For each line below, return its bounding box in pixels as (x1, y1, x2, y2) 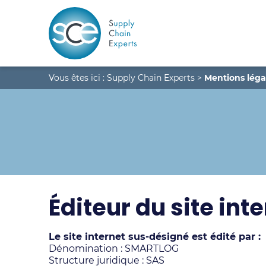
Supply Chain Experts (107, 72, 195, 83)
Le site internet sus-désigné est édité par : (49, 231, 261, 242)
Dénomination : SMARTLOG (49, 243, 179, 254)
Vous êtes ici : (49, 72, 107, 83)
